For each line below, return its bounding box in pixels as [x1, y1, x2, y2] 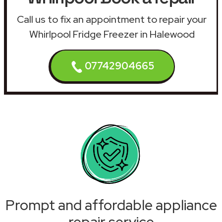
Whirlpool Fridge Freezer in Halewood [29, 27, 195, 41]
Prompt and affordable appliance [5, 195, 217, 215]
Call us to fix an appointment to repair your [17, 12, 207, 26]
